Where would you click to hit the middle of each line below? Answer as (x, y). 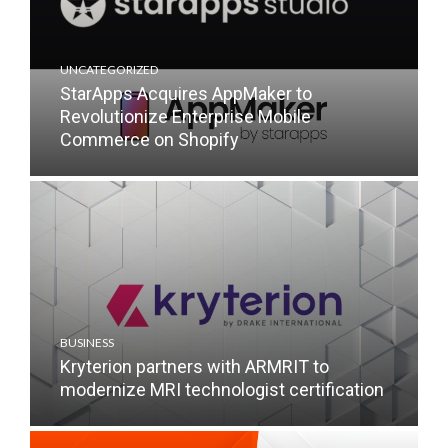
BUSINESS (87, 342)
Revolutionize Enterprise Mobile (185, 116)
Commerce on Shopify (149, 139)
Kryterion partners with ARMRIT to (194, 366)
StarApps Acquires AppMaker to (186, 93)
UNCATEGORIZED (109, 69)
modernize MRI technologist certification (224, 389)
